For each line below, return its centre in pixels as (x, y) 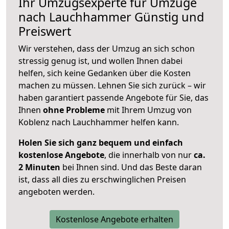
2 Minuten (39, 167)
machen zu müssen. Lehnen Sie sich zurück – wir (112, 86)
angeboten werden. (56, 192)
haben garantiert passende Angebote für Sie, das (113, 98)
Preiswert (45, 31)
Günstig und (168, 17)
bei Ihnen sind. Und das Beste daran (131, 167)
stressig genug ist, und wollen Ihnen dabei (100, 61)
